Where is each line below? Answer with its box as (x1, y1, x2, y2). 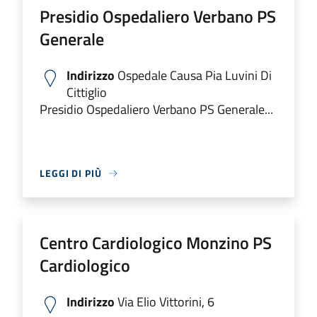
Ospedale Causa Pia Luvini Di (115, 66, 272, 85)
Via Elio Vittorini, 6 (115, 292, 214, 311)
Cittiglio (67, 83, 107, 102)
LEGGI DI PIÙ (40, 166, 102, 180)
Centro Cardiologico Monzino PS (40, 230, 272, 255)
